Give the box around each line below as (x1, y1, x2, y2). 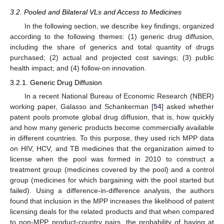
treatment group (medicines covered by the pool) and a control (10, 165, 214, 173)
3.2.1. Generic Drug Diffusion (10, 78, 102, 86)
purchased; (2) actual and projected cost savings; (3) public (10, 53, 214, 62)
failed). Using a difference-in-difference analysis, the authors (10, 186, 214, 194)
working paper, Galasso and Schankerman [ (10, 102, 153, 110)
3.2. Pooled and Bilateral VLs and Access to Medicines (10, 8, 181, 16)
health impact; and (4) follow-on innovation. (10, 64, 146, 72)
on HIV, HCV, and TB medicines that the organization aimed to (10, 144, 214, 152)
